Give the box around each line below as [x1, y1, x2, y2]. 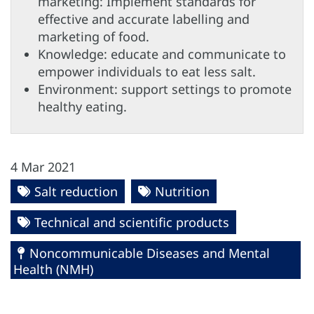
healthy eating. [38, 98, 127, 116]
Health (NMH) [13, 261, 93, 278]
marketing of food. [38, 28, 149, 46]
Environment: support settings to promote [38, 81, 292, 98]
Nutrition [155, 183, 210, 200]
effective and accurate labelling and [38, 11, 250, 28]
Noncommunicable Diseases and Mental [29, 245, 270, 262]
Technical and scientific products [34, 214, 229, 231]
